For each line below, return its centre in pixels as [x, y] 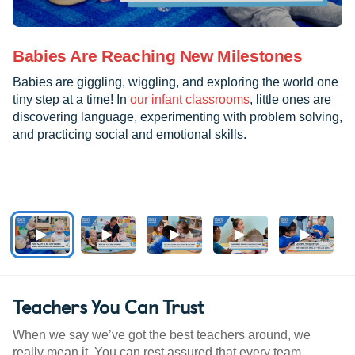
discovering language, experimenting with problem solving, [177, 117]
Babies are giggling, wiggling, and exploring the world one [176, 82]
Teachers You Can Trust [108, 306]
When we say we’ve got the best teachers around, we [162, 335]
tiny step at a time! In [71, 100]
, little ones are [290, 100]
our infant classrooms [190, 100]
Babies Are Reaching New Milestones [158, 56]
